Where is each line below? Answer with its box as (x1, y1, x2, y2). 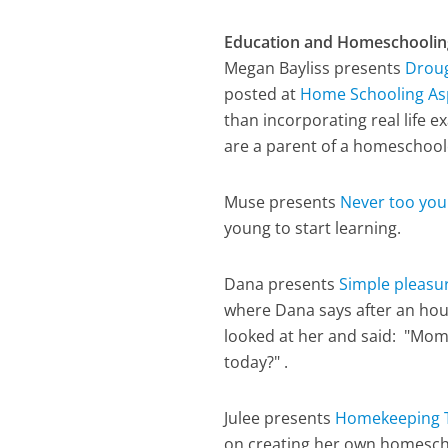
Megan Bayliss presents (224, 57, 406, 79)
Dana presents (224, 273, 340, 295)
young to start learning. (224, 217, 402, 239)
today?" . (224, 351, 289, 373)
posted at (224, 83, 301, 105)
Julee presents (224, 407, 336, 429)
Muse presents (224, 191, 341, 213)
